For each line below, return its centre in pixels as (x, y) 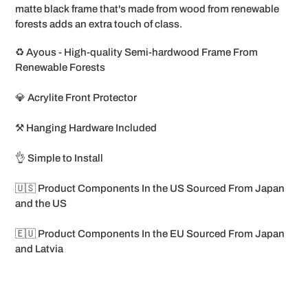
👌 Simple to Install (59, 158)
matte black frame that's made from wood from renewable (147, 9)
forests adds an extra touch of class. (99, 24)
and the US (41, 204)
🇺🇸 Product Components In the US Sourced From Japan (150, 189)
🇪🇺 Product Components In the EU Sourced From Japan (150, 234)
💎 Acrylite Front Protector (76, 98)
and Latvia (39, 249)
